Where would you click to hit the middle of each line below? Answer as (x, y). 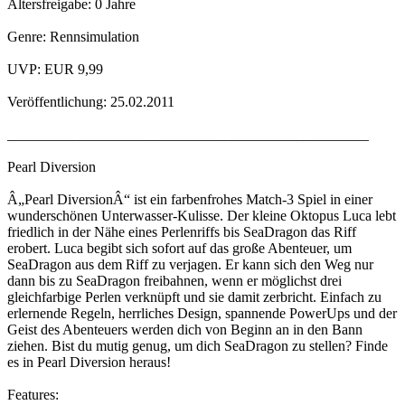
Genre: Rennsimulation (73, 37)
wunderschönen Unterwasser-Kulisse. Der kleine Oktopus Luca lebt (202, 216)
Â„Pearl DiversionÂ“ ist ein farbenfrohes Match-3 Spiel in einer (190, 200)
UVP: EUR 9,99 (55, 70)
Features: (33, 395)
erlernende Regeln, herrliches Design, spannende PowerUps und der (202, 314)
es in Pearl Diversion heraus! (89, 363)
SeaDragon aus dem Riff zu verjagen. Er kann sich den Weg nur (190, 265)
